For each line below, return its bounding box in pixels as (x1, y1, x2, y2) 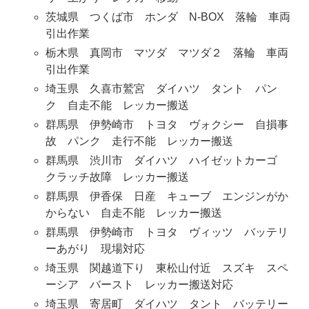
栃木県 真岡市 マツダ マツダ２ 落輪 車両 (45, 47, 288, 59)
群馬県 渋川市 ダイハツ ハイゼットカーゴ (45, 154, 288, 167)
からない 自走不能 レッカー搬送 (45, 207, 233, 219)
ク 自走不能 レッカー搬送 (45, 99, 189, 112)
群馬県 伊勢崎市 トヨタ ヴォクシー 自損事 (45, 119, 288, 131)
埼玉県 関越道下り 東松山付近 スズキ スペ (45, 262, 288, 275)
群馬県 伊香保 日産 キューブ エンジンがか (45, 190, 288, 203)
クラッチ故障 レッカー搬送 (45, 171, 189, 183)
